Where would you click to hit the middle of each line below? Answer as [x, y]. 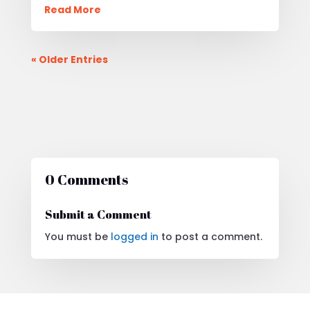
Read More [72, 9]
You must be [77, 236]
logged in [134, 236]
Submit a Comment [98, 214]
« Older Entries [69, 59]
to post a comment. [210, 236]
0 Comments [86, 179]
